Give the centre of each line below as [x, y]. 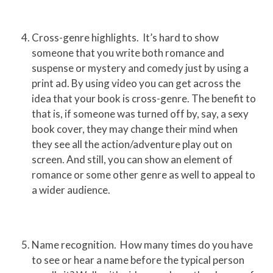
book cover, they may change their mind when [135, 129]
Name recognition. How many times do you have [143, 244]
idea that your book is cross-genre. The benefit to [144, 98]
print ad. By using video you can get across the [136, 83]
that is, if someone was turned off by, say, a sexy [140, 113]
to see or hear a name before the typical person [138, 260]
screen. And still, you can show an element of [133, 159]
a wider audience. [71, 190]
